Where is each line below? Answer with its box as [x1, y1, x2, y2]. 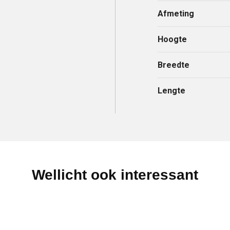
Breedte [158, 60, 190, 70]
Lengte [158, 86, 186, 96]
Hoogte [158, 34, 187, 45]
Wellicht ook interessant [32, 167, 198, 183]
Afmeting [158, 9, 195, 19]
